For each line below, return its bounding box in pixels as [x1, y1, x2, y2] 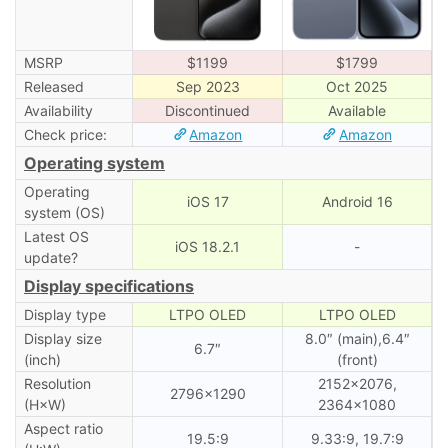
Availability [23, 101, 93, 119]
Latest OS [23, 227, 89, 245]
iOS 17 [186, 192, 229, 210]
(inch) [23, 350, 61, 368]
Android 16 [321, 192, 393, 210]
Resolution [23, 374, 91, 392]
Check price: [23, 125, 107, 143]
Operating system [24, 152, 165, 173]
